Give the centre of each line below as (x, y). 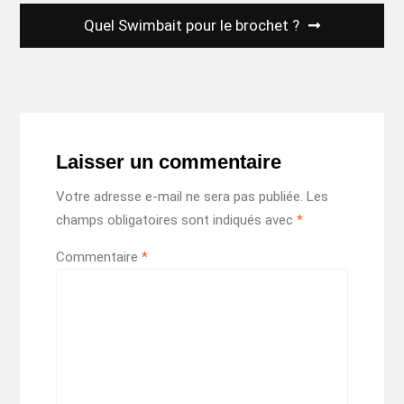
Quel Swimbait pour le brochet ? (191, 25)
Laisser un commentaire (168, 162)
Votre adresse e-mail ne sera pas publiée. (179, 197)
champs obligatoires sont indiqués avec (176, 220)
